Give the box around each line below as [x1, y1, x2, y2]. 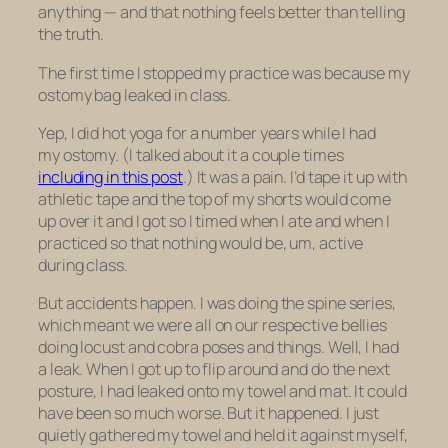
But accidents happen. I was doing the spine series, [38, 292, 396, 315]
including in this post [38, 165, 183, 188]
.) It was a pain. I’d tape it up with [182, 165, 408, 188]
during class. [38, 253, 128, 276]
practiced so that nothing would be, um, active [38, 231, 364, 254]
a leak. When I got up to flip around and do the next [38, 358, 390, 381]
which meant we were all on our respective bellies [38, 314, 388, 337]
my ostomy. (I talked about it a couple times [38, 143, 344, 166]
